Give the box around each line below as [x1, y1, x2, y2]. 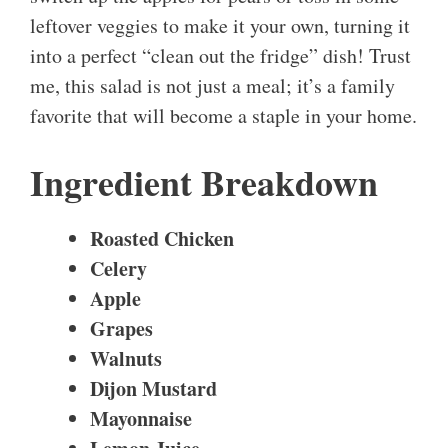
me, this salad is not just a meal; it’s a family [30, 72, 395, 100]
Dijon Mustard [90, 374, 217, 404]
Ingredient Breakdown [30, 156, 378, 209]
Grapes [90, 314, 153, 344]
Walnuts [90, 344, 162, 374]
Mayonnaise [90, 404, 192, 434]
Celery [90, 254, 147, 284]
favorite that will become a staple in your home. [30, 102, 417, 130]
